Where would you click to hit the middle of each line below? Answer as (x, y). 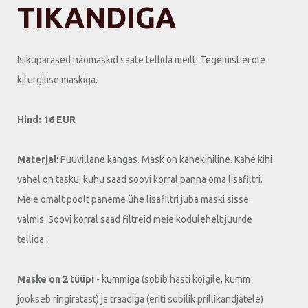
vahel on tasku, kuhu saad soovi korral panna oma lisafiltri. (140, 179)
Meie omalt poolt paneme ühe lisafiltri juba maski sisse (133, 199)
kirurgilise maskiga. (57, 79)
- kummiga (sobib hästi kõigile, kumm (172, 279)
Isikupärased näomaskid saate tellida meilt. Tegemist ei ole (141, 59)
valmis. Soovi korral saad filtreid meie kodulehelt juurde (135, 219)
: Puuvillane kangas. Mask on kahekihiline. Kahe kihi (164, 159)
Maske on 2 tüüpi (56, 279)
